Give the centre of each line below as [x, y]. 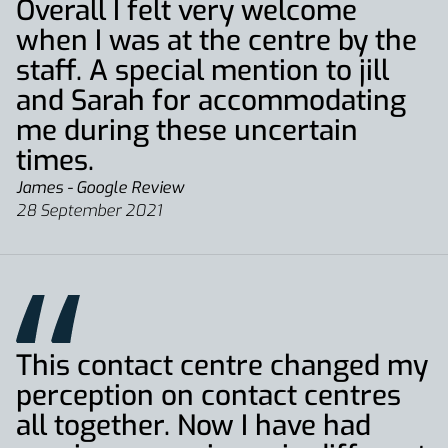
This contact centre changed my [222, 365]
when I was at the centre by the [216, 40]
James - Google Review [100, 187]
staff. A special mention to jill [202, 70]
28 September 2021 [89, 210]
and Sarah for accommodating [211, 100]
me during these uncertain [187, 130]
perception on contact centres [208, 395]
